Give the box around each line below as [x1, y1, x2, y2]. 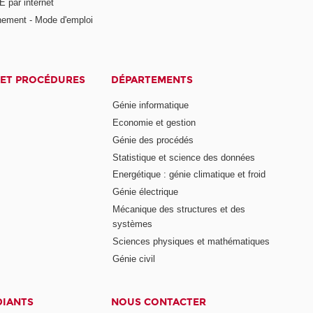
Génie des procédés [112, 134, 194, 145]
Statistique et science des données [112, 152, 256, 163]
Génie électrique [112, 187, 179, 198]
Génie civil [112, 253, 156, 264]
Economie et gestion [112, 117, 196, 128]
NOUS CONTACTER [111, 296, 207, 308]
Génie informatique [112, 99, 189, 110]
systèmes [112, 219, 153, 230]
